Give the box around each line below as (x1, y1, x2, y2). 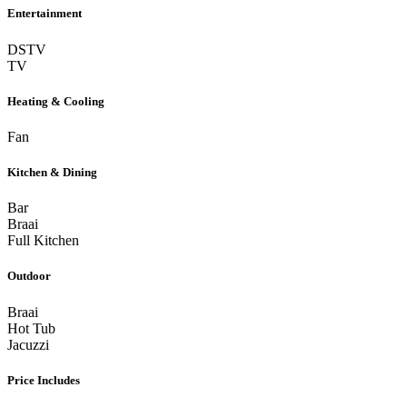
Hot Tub (7, 320, 55, 336)
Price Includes (7, 372, 80, 387)
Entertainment (7, 6, 82, 21)
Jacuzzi (7, 336, 49, 352)
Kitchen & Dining (7, 165, 97, 180)
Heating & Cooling (7, 94, 104, 108)
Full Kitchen (7, 233, 79, 249)
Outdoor (7, 269, 51, 283)
